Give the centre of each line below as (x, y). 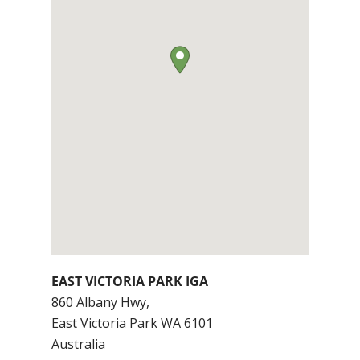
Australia (78, 344)
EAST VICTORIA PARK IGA (130, 281)
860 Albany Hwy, (100, 302)
